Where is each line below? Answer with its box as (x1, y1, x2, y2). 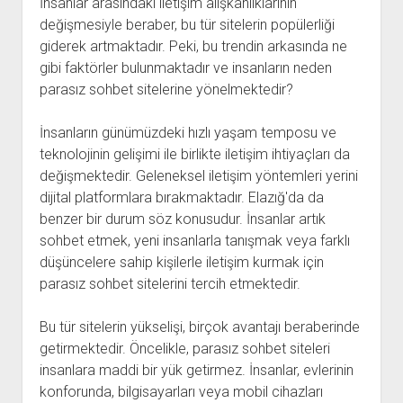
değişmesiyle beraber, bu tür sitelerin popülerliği (39, 16, 335, 33)
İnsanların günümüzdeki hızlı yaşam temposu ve (39, 124, 336, 141)
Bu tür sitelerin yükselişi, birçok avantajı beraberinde (39, 318, 360, 336)
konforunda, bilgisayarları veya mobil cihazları (39, 383, 323, 400)
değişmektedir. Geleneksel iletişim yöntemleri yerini (39, 167, 358, 184)
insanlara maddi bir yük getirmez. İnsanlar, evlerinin (39, 362, 354, 379)
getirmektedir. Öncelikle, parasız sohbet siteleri (39, 340, 330, 357)
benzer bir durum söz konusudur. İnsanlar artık (39, 210, 326, 228)
